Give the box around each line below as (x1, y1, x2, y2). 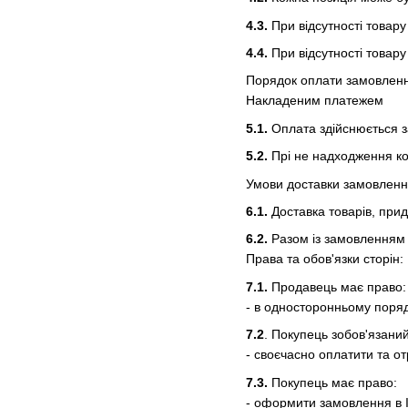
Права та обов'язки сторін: (246, 251, 403, 267)
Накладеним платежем (246, 93, 383, 108)
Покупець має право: (268, 374, 397, 390)
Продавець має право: (268, 279, 406, 294)
